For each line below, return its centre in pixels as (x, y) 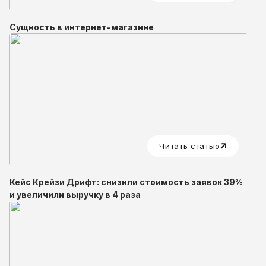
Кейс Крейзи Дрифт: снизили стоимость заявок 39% (126, 182)
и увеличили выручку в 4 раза (75, 195)
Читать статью (190, 146)
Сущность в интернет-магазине (82, 27)
